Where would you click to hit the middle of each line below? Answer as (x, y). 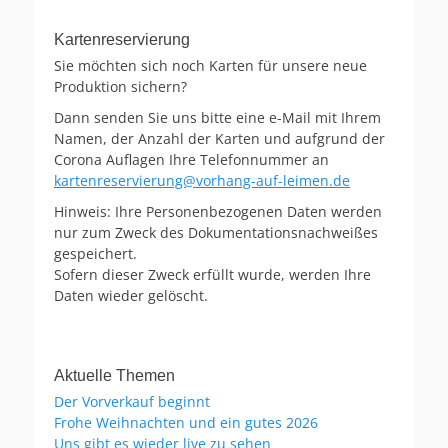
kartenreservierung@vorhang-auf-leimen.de (202, 180)
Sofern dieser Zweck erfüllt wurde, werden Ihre (212, 274)
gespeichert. (95, 253)
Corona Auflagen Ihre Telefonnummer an (191, 159)
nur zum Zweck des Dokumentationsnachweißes (216, 232)
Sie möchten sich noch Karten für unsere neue (210, 65)
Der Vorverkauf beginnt (132, 401)
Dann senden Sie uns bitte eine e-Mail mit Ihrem (217, 117)
